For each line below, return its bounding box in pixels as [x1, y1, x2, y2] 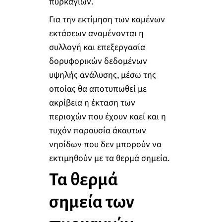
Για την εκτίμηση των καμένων [49, 13, 165, 26]
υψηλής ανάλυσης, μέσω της [49, 68, 156, 81]
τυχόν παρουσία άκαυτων [49, 124, 146, 137]
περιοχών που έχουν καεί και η [49, 110, 166, 123]
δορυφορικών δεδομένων [49, 55, 147, 67]
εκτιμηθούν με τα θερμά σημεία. [49, 152, 169, 165]
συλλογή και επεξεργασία [49, 41, 145, 54]
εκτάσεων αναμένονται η [49, 27, 144, 40]
